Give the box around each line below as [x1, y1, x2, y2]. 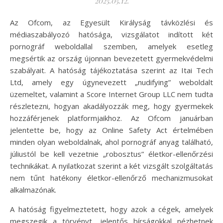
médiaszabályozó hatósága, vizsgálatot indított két [10, 29, 213, 39]
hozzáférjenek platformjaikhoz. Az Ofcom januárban [10, 113, 213, 123]
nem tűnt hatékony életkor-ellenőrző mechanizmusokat [10, 173, 213, 183]
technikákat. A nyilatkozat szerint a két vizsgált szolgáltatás [10, 161, 213, 171]
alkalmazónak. [10, 185, 56, 195]
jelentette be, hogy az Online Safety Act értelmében [10, 125, 213, 135]
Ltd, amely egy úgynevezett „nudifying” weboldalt [10, 77, 213, 87]
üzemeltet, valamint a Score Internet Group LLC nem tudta [10, 89, 213, 99]
